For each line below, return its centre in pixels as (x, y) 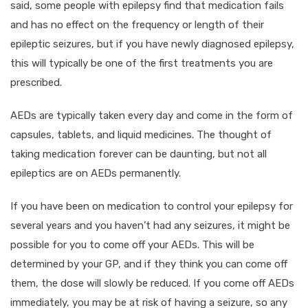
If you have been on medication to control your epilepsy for (152, 206)
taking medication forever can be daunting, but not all (139, 154)
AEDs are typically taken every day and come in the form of (152, 115)
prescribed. (36, 82)
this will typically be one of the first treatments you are (142, 63)
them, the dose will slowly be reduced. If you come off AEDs (152, 283)
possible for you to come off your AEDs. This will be (132, 244)
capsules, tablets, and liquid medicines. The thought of (141, 134)
